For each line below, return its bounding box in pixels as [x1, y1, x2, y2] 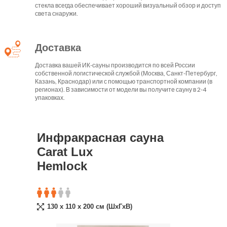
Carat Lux [37, 144, 93, 159]
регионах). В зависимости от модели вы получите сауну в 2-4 [34, 85, 206, 93]
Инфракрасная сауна [37, 130, 164, 144]
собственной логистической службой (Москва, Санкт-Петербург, [34, 69, 217, 77]
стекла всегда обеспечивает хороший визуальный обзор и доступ [34, 1, 221, 9]
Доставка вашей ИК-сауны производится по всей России [34, 61, 195, 69]
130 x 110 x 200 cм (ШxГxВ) [47, 202, 133, 210]
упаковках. [34, 93, 65, 101]
